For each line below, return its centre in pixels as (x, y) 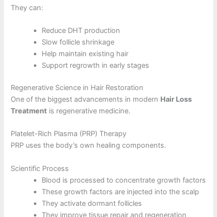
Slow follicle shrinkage (78, 42)
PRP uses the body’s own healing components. (89, 146)
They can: (27, 8)
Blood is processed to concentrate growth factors (124, 180)
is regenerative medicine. (89, 111)
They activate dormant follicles (92, 203)
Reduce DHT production (81, 31)
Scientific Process (40, 168)
